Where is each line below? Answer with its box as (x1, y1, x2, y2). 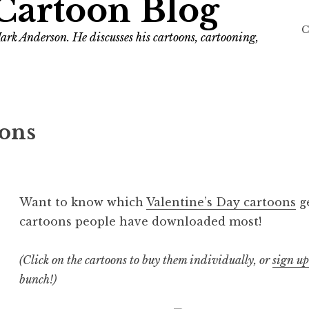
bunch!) (19, 272, 57, 287)
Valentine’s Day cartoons (146, 195, 297, 210)
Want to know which (19, 195, 147, 210)
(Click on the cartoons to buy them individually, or (19, 253, 273, 268)
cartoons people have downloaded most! (19, 215, 262, 229)
